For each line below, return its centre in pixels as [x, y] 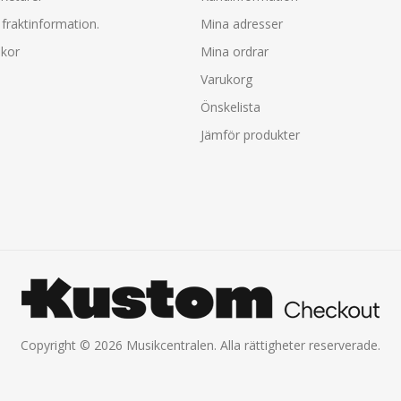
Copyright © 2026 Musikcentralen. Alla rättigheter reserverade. [200, 345]
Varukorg [226, 79]
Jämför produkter [250, 134]
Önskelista [230, 107]
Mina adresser [242, 23]
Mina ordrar [235, 51]
